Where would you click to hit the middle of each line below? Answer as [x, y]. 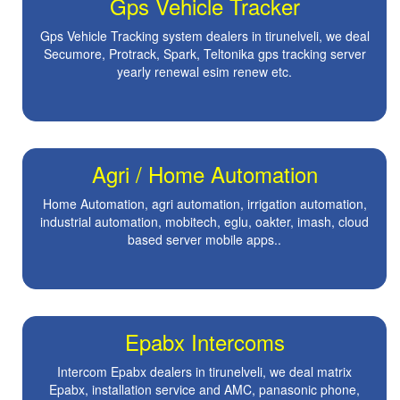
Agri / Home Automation [204, 174]
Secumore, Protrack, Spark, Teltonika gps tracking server [204, 54]
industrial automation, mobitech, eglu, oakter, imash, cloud [204, 222]
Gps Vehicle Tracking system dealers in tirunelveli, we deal [204, 36]
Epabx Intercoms [204, 342]
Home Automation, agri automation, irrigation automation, [204, 204]
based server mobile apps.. [204, 240]
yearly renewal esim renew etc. [204, 72]
